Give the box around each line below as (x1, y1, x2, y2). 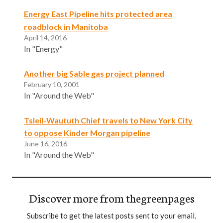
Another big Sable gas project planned (24, 68, 164, 78)
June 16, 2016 (24, 139, 67, 148)
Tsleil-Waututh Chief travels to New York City (24, 115, 193, 125)
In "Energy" (24, 43, 63, 53)
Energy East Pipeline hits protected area (24, 8, 172, 18)
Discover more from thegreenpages (28, 190, 195, 206)
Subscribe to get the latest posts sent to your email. (27, 211, 196, 221)
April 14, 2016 (24, 33, 67, 42)
